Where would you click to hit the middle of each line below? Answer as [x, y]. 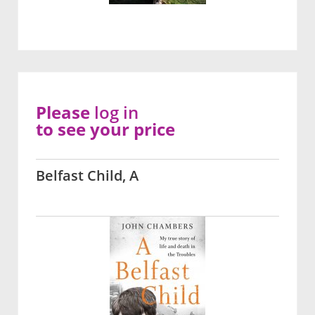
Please [65, 112]
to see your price [105, 129]
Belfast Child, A [87, 176]
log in [116, 112]
